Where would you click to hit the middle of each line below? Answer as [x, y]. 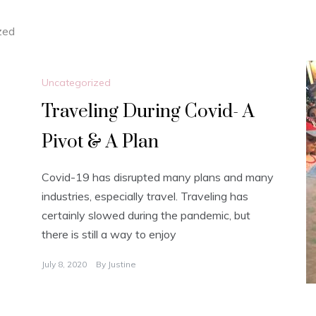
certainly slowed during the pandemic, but [146, 215]
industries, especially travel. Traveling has [145, 196]
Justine [122, 265]
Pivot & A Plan [100, 142]
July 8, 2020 [64, 265]
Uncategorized [76, 83]
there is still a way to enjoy [109, 235]
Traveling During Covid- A [148, 112]
